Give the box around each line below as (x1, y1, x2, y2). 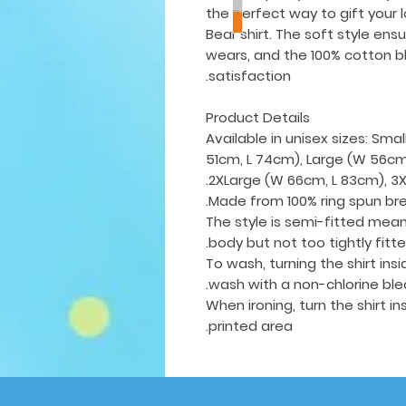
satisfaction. (208, 66, 291, 86)
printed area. (208, 316, 293, 336)
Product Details (206, 108, 310, 128)
